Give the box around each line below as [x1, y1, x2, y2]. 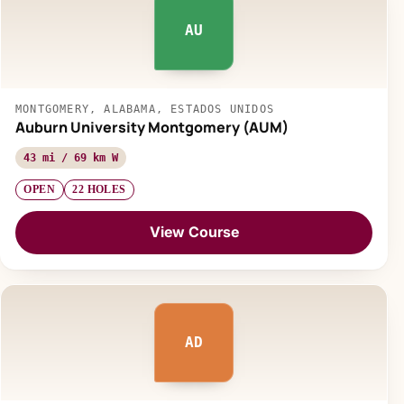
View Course [149, 223, 239, 242]
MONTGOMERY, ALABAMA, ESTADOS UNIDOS [15, 102, 274, 115]
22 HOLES [72, 183, 126, 197]
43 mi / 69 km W [23, 151, 118, 164]
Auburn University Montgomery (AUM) [15, 116, 289, 137]
